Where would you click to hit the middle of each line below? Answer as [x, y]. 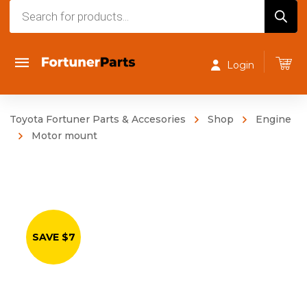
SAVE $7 [53, 237]
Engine [273, 119]
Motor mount [64, 136]
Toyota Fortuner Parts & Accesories [98, 119]
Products [35, 9]
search [27, 28]
